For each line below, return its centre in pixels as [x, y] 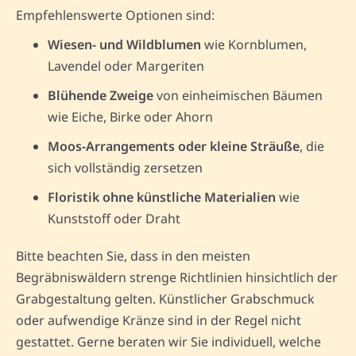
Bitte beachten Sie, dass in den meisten [133, 255]
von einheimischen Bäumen [238, 95]
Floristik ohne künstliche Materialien [162, 197]
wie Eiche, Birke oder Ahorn [130, 116]
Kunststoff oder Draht [114, 218]
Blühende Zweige [101, 95]
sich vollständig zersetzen [125, 167]
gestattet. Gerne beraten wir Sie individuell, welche [168, 341]
